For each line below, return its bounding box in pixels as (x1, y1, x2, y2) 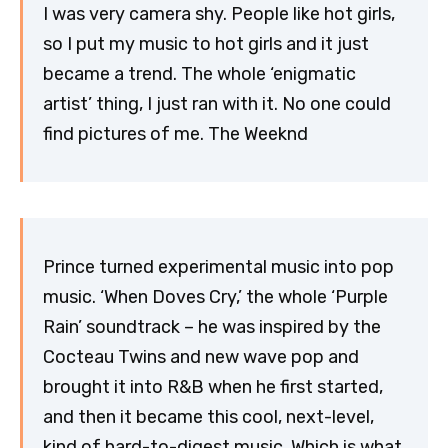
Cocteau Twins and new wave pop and (43, 345, 359, 368)
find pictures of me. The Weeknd (43, 122, 308, 145)
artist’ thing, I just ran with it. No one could (43, 92, 391, 115)
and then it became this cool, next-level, (43, 405, 374, 428)
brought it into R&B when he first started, (43, 375, 383, 398)
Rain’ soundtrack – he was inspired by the (43, 315, 381, 338)
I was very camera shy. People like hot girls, (43, 2, 395, 25)
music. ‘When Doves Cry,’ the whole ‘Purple (43, 285, 388, 308)
